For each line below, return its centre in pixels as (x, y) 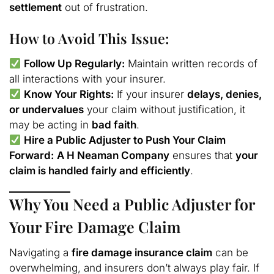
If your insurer (151, 94)
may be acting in (50, 125)
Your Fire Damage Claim (95, 226)
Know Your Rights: (69, 94)
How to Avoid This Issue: (89, 38)
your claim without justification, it (165, 110)
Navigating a (40, 253)
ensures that (202, 156)
